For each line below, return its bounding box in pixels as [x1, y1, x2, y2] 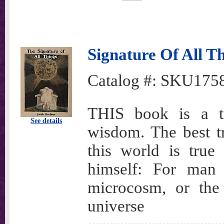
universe [87, 197, 144, 215]
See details [30, 117, 62, 124]
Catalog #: [87, 71, 160, 89]
